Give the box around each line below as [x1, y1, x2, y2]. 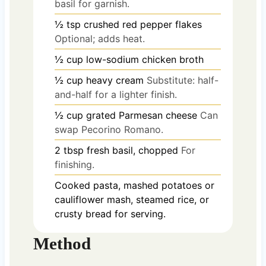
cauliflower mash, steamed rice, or [54, 193, 209, 205]
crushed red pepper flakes [83, 18, 202, 30]
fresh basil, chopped [86, 144, 178, 156]
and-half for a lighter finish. [54, 88, 177, 100]
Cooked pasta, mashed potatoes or [54, 179, 214, 191]
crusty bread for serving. [54, 207, 166, 220]
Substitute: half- [146, 74, 218, 86]
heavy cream [85, 74, 144, 86]
